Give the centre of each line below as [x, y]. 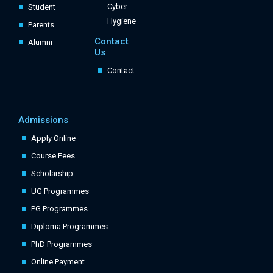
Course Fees [53, 156]
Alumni [40, 43]
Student [42, 7]
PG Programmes [59, 209]
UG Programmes [60, 191]
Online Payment [58, 262]
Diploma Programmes [69, 227]
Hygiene [121, 21]
